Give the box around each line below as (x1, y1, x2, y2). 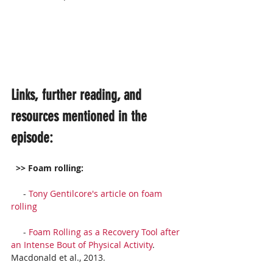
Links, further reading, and (11, 87, 145, 104)
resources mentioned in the (11, 108, 151, 126)
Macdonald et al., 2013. (11, 252, 108, 264)
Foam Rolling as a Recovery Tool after (29, 226, 182, 238)
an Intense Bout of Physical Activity (11, 239, 152, 251)
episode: (11, 129, 53, 147)
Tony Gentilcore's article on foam (29, 188, 165, 200)
